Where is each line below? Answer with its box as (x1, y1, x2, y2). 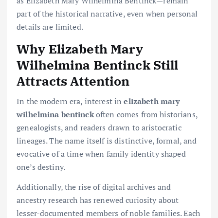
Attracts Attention (17, 72, 130, 89)
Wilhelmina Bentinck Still (17, 56, 179, 73)
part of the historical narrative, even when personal (17, 8, 198, 19)
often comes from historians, (93, 109, 198, 120)
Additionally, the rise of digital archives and (17, 181, 171, 192)
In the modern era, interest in (17, 95, 124, 107)
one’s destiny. (17, 161, 66, 172)
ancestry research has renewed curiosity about (17, 194, 179, 205)
